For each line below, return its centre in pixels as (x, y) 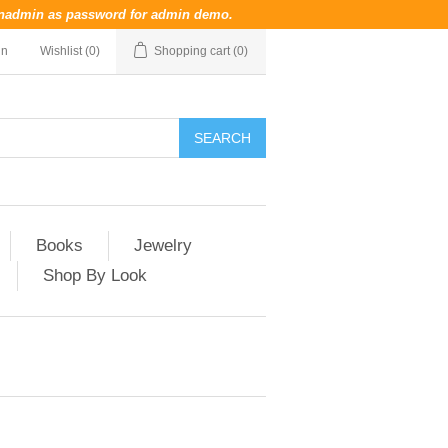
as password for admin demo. (138, 14)
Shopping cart (192, 51)
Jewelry (163, 245)
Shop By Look (94, 275)
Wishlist (61, 51)
